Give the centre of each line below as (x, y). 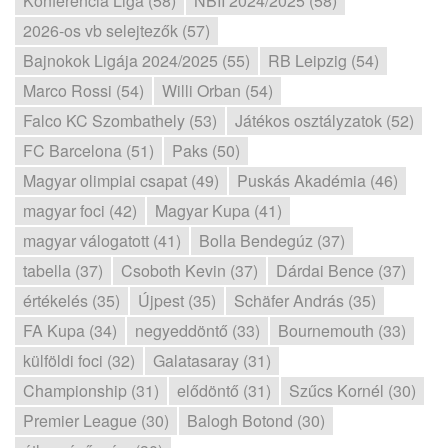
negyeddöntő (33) (197, 330)
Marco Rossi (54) (83, 90)
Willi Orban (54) (217, 90)
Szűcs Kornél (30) (352, 390)
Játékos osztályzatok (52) (324, 120)
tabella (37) (63, 270)
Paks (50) (206, 150)
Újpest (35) (177, 300)
